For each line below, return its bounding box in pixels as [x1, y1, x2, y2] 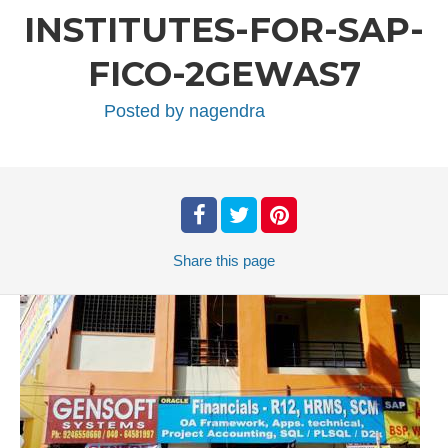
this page [216, 252, 275, 269]
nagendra [188, 101, 265, 121]
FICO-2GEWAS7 [87, 53, 361, 95]
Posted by [103, 101, 189, 121]
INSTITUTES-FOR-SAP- [24, 9, 424, 51]
